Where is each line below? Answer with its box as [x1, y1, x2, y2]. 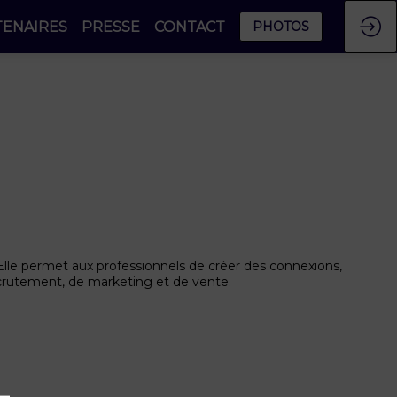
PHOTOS [253, 19, 309, 35]
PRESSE [82, 18, 140, 35]
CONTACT [154, 18, 225, 35]
